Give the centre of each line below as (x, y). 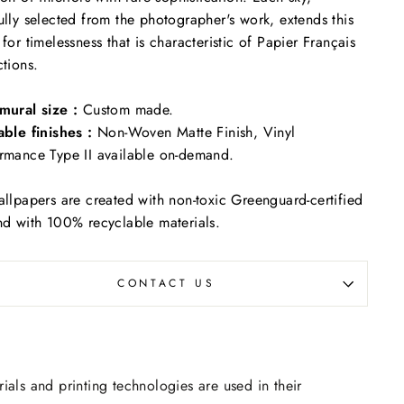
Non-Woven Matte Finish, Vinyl (197, 132)
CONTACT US (166, 283)
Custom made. (128, 110)
